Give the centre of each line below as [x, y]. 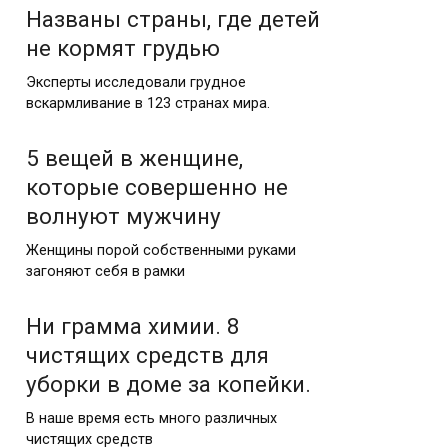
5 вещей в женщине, [134, 157]
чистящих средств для [147, 354]
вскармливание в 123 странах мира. [148, 103]
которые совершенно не [157, 186]
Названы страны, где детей [173, 18]
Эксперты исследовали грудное [136, 82]
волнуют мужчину [123, 215]
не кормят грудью [123, 47]
